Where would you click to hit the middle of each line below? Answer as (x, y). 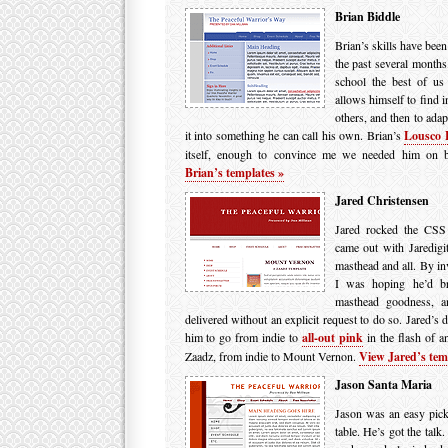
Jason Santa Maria (383, 384)
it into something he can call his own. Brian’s (294, 135)
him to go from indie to (243, 337)
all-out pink (333, 337)
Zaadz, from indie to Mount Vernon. (271, 356)
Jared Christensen (381, 200)
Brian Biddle (367, 16)
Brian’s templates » (234, 172)
